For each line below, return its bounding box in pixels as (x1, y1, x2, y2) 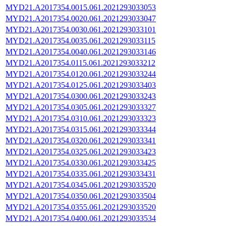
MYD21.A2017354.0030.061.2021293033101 (6, 25, 156, 34)
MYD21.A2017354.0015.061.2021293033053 (6, 3, 156, 12)
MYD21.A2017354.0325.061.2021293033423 (6, 147, 156, 156)
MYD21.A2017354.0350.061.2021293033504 (6, 191, 156, 200)
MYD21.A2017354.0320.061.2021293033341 (6, 136, 156, 145)
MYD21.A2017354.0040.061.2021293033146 (6, 47, 156, 56)
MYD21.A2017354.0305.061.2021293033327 (6, 102, 156, 111)
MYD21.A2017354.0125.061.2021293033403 (6, 80, 156, 89)
